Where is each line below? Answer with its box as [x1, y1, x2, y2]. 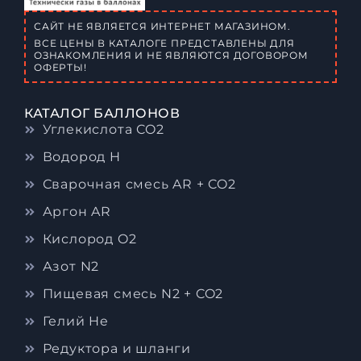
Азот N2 [42, 258, 100, 274]
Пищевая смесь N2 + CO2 [42, 285, 224, 301]
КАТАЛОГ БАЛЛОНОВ [24, 105, 180, 121]
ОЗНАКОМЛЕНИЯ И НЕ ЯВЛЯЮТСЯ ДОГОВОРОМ [34, 48, 309, 61]
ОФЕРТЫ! [34, 60, 87, 73]
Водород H [42, 148, 121, 164]
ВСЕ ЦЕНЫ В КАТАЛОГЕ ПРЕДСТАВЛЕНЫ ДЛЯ [34, 36, 295, 49]
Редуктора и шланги [42, 340, 191, 356]
